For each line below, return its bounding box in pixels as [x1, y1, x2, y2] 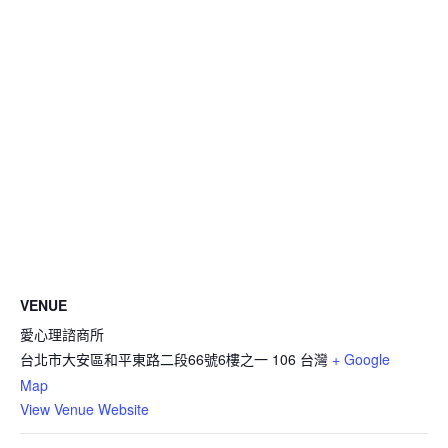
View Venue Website [20, 398, 149, 419]
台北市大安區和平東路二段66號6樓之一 [20, 348, 268, 369]
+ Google [332, 348, 390, 369]
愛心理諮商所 [20, 323, 104, 344]
